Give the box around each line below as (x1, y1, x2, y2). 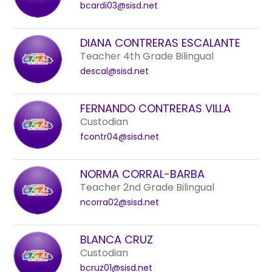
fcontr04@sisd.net (80, 131, 160, 143)
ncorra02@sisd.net (80, 196, 160, 208)
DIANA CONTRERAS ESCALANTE (80, 35, 241, 50)
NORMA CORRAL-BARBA (80, 166, 205, 182)
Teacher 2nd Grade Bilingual (80, 180, 215, 194)
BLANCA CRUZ (80, 232, 154, 247)
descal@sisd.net (80, 65, 149, 77)
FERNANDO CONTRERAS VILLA (80, 101, 231, 116)
